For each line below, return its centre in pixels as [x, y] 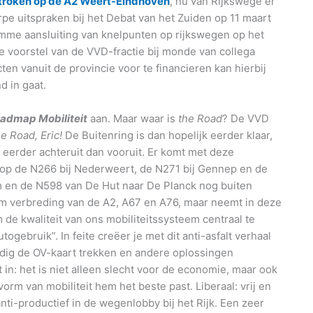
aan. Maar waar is [133, 119]
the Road [200, 119]
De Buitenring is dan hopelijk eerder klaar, [167, 136]
